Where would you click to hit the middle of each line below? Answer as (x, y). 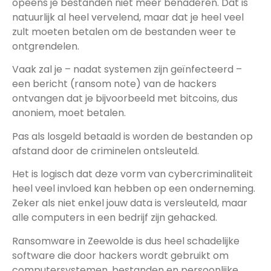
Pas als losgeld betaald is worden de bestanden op (132, 136)
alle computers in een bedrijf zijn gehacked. (115, 218)
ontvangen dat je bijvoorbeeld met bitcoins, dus (125, 99)
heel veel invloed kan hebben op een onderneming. (134, 189)
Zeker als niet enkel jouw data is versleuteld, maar (130, 203)
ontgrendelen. (46, 47)
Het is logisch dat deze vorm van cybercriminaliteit (132, 174)
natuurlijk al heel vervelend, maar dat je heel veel (128, 18)
